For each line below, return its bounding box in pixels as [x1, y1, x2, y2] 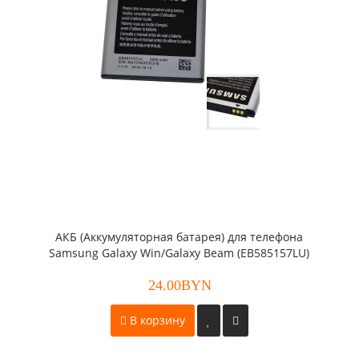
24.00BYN [147, 277, 212, 293]
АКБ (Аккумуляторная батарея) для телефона [55, 229, 304, 244]
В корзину [127, 313, 185, 328]
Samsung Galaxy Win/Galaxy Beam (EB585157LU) [49, 245, 310, 260]
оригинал [152, 261, 206, 276]
